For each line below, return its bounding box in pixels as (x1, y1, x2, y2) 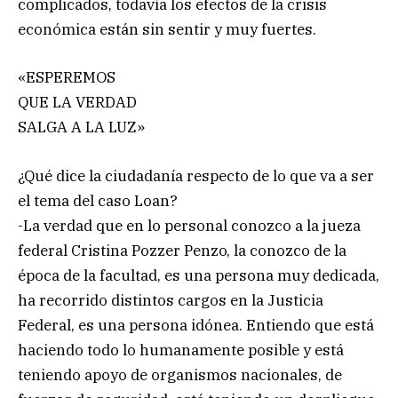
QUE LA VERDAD (18, 92, 137, 113)
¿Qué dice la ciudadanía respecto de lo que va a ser (18, 165, 374, 186)
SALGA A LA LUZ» (18, 117, 145, 138)
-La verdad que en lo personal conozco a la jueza (18, 215, 361, 235)
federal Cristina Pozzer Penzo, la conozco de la (18, 240, 346, 260)
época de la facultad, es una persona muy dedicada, (18, 265, 379, 285)
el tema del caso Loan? (18, 190, 178, 211)
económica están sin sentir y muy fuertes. (18, 20, 316, 40)
